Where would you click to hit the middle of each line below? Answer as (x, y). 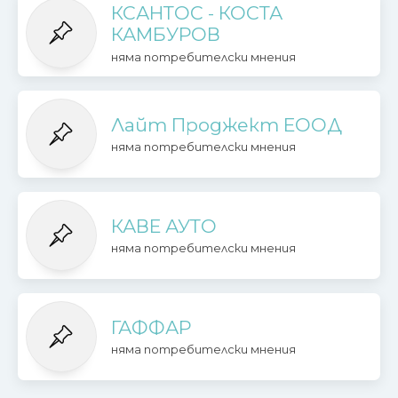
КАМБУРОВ (165, 35)
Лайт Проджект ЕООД (226, 125)
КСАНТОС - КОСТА (196, 13)
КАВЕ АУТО (163, 226)
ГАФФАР (151, 327)
